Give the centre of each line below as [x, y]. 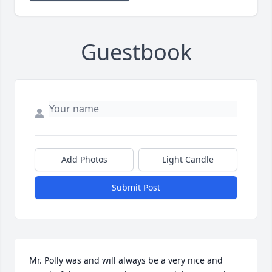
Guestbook [136, 52]
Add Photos [84, 160]
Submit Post [136, 188]
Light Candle [188, 160]
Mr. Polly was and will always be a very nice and [126, 260]
